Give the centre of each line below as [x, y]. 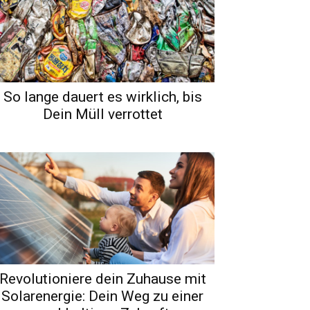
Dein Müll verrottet [102, 114]
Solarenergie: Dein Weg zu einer [102, 296]
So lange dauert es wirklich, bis [102, 97]
